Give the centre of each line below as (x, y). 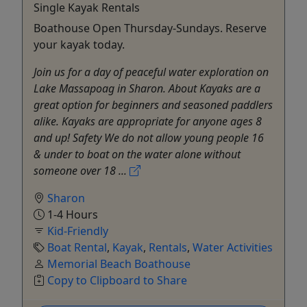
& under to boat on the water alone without (137, 154)
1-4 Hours (71, 214)
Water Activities (233, 247)
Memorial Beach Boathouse (119, 263)
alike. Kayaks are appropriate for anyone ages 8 (148, 121)
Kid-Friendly (78, 231)
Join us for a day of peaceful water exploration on (151, 72)
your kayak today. (79, 44)
